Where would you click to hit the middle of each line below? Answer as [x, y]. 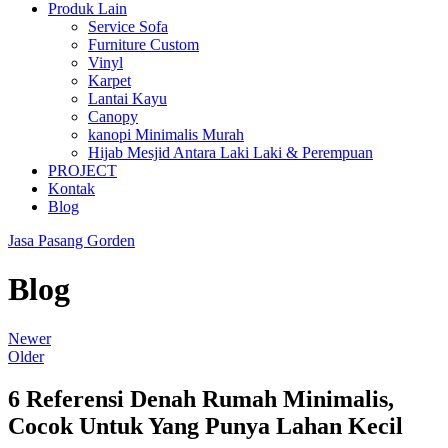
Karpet [109, 80]
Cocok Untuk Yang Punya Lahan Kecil [205, 425]
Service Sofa [128, 26]
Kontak [71, 188]
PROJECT [82, 170]
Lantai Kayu [127, 98]
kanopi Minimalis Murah [166, 134]
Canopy [113, 116]
